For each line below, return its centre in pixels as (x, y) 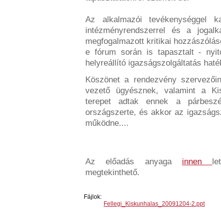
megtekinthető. (112, 172)
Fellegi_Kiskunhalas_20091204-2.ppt (154, 204)
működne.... (107, 123)
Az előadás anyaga (134, 162)
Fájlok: (93, 197)
